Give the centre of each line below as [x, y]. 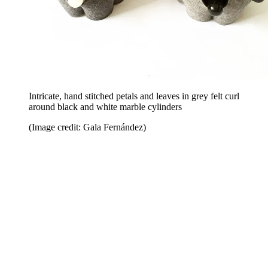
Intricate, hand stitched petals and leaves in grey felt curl [134, 96]
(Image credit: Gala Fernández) [87, 127]
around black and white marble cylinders [105, 106]
